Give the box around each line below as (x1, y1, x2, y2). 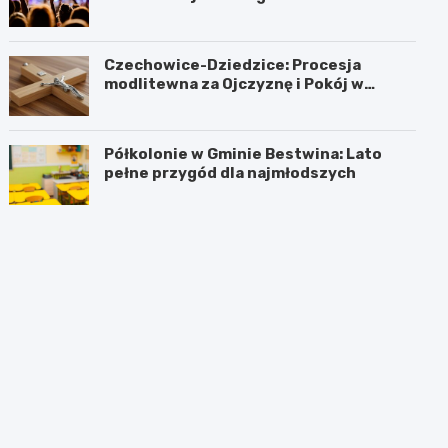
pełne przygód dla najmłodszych (104, 163, 357, 182)
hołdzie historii (104, 93, 226, 112)
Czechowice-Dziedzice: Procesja (104, 55, 362, 74)
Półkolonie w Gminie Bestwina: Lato (104, 144, 383, 163)
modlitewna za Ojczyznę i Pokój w (104, 74, 365, 93)
